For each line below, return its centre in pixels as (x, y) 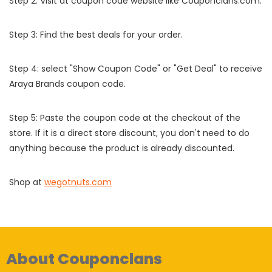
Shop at (27, 184)
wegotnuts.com (78, 184)
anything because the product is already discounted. (122, 150)
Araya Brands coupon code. (67, 86)
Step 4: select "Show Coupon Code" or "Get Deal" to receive (136, 70)
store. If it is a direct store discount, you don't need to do (129, 135)
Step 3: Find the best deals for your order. (96, 36)
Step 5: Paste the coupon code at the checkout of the (125, 120)
